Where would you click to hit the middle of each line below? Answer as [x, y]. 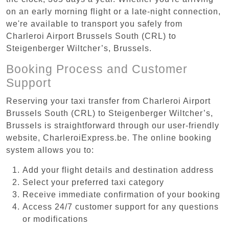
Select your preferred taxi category [93, 182]
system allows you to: [50, 150]
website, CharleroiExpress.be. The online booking [109, 138]
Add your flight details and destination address [118, 170]
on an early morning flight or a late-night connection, [113, 11]
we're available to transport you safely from [94, 24]
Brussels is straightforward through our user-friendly [113, 125]
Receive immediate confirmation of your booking [121, 194]
